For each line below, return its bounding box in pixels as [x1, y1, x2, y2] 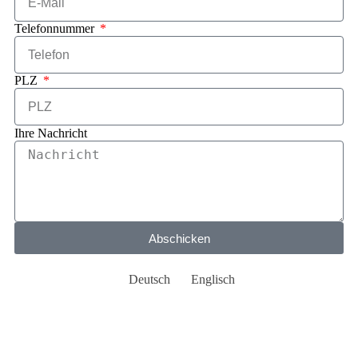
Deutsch [128, 272, 170, 287]
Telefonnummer [14, 22, 97, 36]
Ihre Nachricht [14, 126, 87, 141]
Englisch [190, 272, 235, 287]
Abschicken [148, 231, 210, 245]
